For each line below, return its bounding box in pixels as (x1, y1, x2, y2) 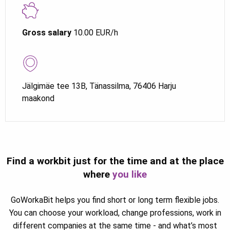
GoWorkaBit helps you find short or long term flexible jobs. (11, 195, 219, 205)
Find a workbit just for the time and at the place (6, 155, 224, 167)
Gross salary (22, 27, 71, 37)
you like (112, 168, 147, 180)
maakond (22, 93, 54, 103)
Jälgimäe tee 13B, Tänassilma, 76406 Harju (22, 81, 176, 91)
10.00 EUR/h (71, 27, 118, 37)
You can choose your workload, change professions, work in (9, 207, 221, 218)
